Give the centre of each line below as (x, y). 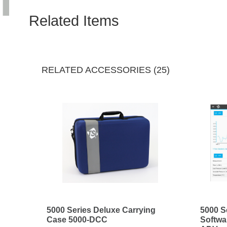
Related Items (74, 21)
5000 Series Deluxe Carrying (101, 210)
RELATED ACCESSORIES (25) (106, 70)
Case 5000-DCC (77, 220)
